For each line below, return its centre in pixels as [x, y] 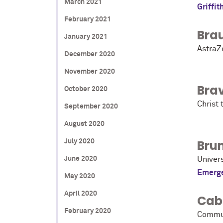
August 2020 [84, 124]
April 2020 [80, 193]
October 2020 [86, 89]
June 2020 [80, 159]
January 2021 [86, 37]
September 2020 [91, 106]
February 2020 [87, 211]
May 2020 [79, 176]
